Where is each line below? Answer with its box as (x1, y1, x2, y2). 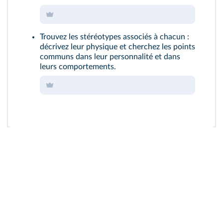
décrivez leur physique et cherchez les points (40, 43, 195, 51)
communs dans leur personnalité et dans (40, 53, 180, 61)
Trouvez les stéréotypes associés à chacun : (40, 33, 189, 41)
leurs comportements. (40, 63, 116, 71)
